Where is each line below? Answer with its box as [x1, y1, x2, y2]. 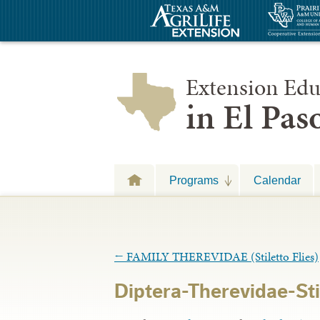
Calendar [254, 174, 301, 186]
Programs [169, 174, 219, 186]
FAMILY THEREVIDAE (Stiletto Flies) [124, 247, 319, 265]
